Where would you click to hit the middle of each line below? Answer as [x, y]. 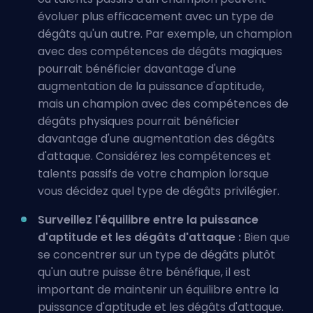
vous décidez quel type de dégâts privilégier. [159, 191]
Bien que [265, 237]
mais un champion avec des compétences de [163, 104]
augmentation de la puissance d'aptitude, [151, 86]
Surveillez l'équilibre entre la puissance [148, 220]
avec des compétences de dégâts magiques [160, 51]
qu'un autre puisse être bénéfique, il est [144, 272]
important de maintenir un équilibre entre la [158, 290]
